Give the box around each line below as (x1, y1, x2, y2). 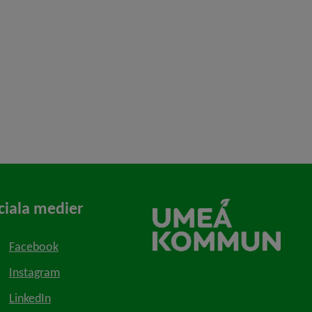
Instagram (8, 265, 60, 281)
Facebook (8, 239, 58, 255)
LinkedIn (8, 290, 51, 306)
